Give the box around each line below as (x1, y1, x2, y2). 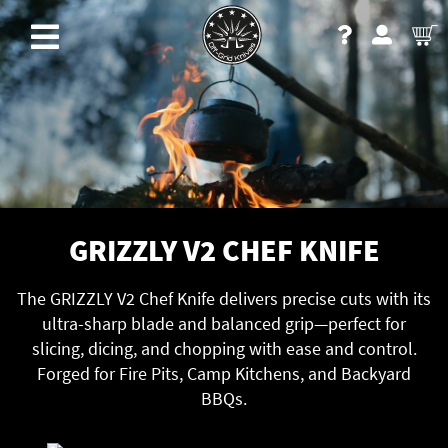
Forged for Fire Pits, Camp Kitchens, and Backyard (37, 361, 411, 385)
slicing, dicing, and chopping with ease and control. (31, 336, 417, 360)
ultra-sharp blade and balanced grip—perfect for (42, 311, 406, 335)
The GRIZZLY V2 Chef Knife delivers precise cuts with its (17, 286, 431, 310)
